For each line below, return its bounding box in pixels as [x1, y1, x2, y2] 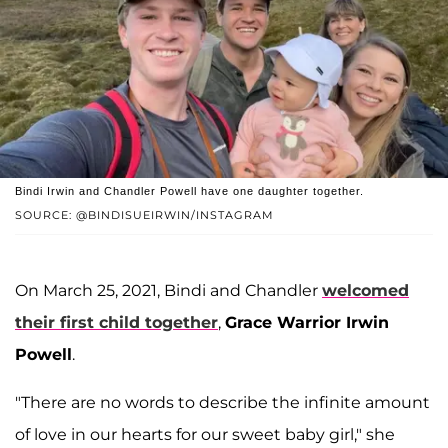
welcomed [322, 280, 409, 300]
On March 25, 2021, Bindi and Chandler [15, 280, 322, 300]
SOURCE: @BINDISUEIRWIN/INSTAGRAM [15, 207, 274, 222]
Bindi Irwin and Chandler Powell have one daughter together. [15, 184, 364, 197]
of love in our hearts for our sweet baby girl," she [15, 424, 395, 444]
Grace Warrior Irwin [225, 312, 389, 332]
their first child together [15, 312, 218, 332]
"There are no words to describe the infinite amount [15, 392, 430, 412]
